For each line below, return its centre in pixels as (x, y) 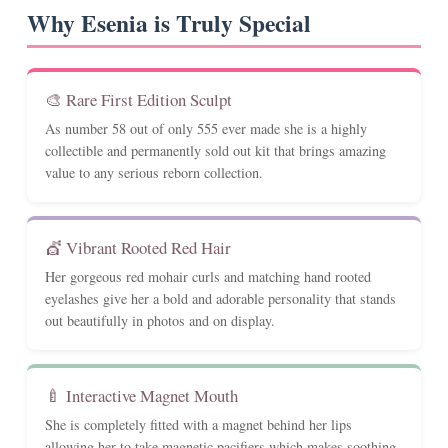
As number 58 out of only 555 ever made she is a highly (206, 129)
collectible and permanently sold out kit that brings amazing (215, 151)
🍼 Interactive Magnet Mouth (141, 396)
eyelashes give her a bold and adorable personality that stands (220, 299)
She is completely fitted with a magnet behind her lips (198, 425)
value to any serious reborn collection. (154, 173)
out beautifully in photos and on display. (160, 321)
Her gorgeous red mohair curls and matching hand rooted (208, 277)
